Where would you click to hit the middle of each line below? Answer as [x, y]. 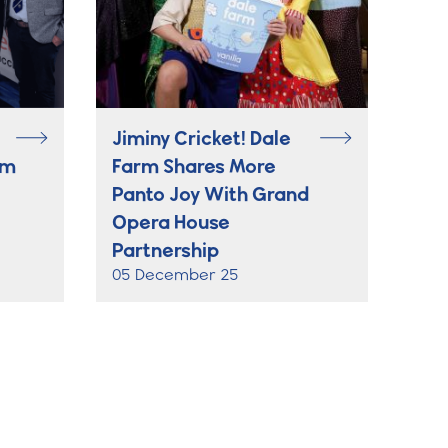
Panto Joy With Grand [210, 193]
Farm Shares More [194, 165]
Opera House [171, 221]
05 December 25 [175, 274]
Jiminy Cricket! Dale [201, 137]
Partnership [165, 249]
